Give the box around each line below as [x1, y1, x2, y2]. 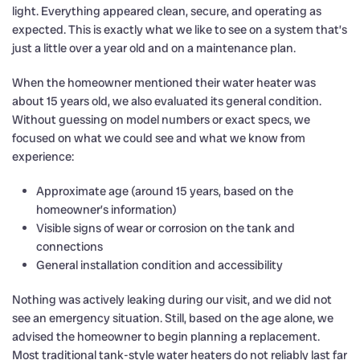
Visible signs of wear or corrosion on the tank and [36, 219, 295, 236]
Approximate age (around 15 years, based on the [36, 182, 293, 199]
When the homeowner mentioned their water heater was [12, 74, 316, 91]
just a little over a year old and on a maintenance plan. [12, 39, 296, 56]
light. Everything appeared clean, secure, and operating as [12, 2, 321, 19]
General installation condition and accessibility [36, 256, 283, 273]
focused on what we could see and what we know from [12, 129, 305, 146]
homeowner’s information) [36, 201, 177, 218]
